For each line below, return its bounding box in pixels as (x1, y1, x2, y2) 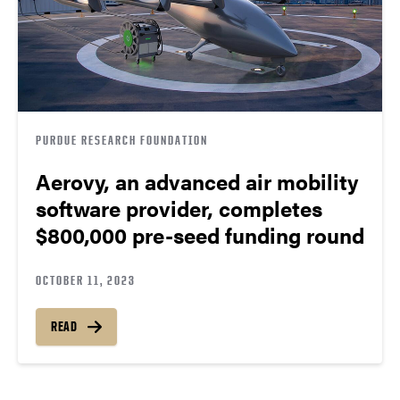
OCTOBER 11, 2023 (36, 272, 136, 288)
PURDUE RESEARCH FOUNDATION (36, 132, 208, 148)
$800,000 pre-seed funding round (36, 220, 364, 251)
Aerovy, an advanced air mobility (36, 166, 358, 197)
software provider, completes (36, 193, 322, 224)
